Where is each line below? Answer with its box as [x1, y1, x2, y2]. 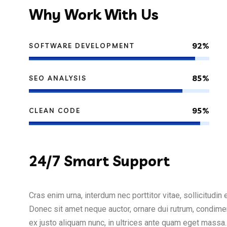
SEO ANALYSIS [29, 74, 87, 83]
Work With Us [64, 6, 159, 24]
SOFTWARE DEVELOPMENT [29, 42, 135, 50]
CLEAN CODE [29, 106, 81, 115]
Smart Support [64, 152, 170, 170]
